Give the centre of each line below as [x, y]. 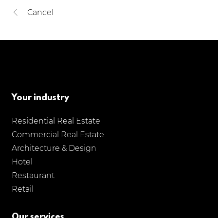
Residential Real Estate [56, 121]
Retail [23, 189]
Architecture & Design [54, 148]
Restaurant [33, 175]
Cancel [40, 12]
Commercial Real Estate [58, 135]
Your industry [40, 98]
